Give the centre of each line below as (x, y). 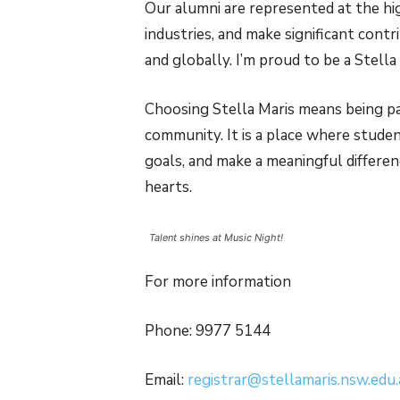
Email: (166, 380)
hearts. (168, 187)
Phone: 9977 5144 (208, 331)
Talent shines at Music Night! (216, 238)
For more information (218, 282)
